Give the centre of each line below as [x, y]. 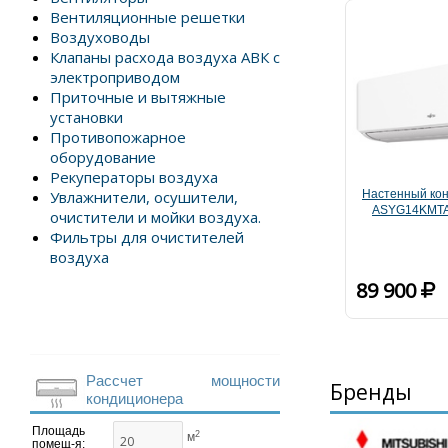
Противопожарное [118, 137]
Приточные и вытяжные [138, 97]
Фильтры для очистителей [147, 237]
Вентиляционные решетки [147, 17]
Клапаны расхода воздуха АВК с [165, 57]
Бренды [371, 392]
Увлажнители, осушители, [144, 197]
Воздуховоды [100, 37]
